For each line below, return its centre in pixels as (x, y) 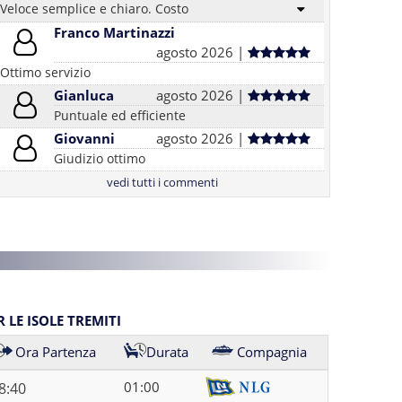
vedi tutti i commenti (162, 182)
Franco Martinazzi (115, 32)
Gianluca (84, 95)
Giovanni (85, 138)
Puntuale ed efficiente (120, 115)
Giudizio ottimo (100, 158)
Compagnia (271, 352)
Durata (167, 352)
